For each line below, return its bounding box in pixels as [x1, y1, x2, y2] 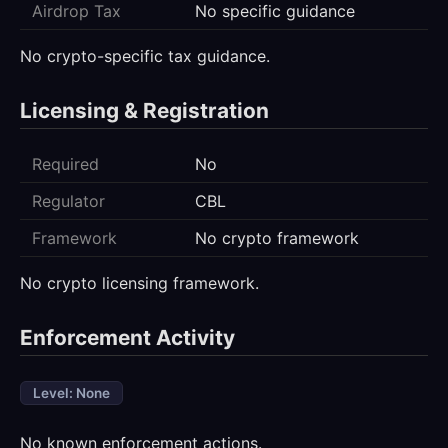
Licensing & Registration [20, 98, 269, 124]
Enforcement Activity [20, 325, 235, 351]
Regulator [32, 191, 105, 212]
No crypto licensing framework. [20, 273, 259, 294]
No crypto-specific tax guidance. [20, 46, 270, 67]
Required [32, 154, 99, 175]
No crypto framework [195, 228, 359, 249]
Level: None [33, 385, 110, 402]
